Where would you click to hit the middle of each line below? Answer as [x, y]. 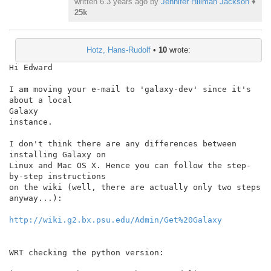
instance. [31, 122]
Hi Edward [31, 68]
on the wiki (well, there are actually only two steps [135, 188]
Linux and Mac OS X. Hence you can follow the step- [130, 166]
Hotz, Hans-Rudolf [119, 50]
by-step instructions [57, 177]
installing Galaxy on [57, 155]
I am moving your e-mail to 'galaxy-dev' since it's [130, 90]
